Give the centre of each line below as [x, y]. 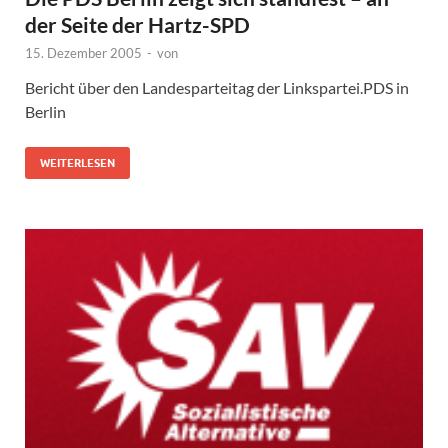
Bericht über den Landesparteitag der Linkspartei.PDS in [217, 87]
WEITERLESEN [77, 162]
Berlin [47, 111]
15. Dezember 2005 [83, 52]
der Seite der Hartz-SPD [141, 24]
